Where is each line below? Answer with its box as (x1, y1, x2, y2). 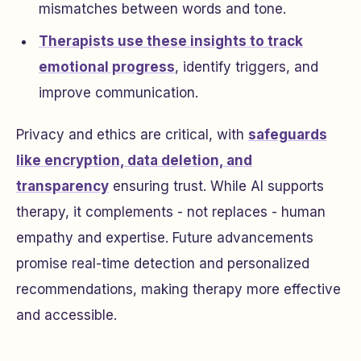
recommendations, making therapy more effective (16, 281, 341, 297)
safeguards (248, 127, 327, 143)
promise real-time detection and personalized (16, 255, 309, 272)
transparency (16, 178, 109, 194)
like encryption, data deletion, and (16, 152, 252, 168)
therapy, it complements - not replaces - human (16, 204, 326, 220)
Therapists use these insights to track (39, 33, 303, 49)
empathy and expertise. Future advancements (16, 230, 313, 246)
